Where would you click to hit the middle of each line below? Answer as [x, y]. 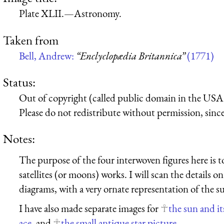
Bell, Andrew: [47, 55]
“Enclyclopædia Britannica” [130, 55]
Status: [19, 82]
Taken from [31, 40]
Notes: [19, 139]
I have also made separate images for [90, 208]
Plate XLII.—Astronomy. [70, 13]
